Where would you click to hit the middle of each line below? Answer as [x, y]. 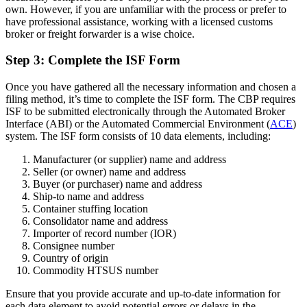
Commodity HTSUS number [96, 271]
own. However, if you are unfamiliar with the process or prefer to [146, 9]
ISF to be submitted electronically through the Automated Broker [145, 112]
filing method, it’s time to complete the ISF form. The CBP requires [150, 99]
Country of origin [71, 258]
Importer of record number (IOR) [105, 234]
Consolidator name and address [100, 221]
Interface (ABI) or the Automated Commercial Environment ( [138, 124]
